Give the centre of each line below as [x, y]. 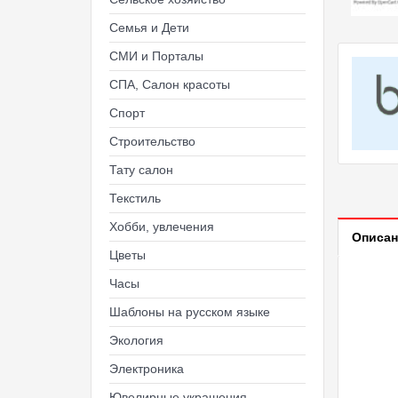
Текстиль [135, 198]
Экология [136, 340]
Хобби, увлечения [162, 227]
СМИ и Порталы [156, 56]
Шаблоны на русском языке [190, 312]
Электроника [147, 369]
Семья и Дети [149, 28]
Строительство [152, 141]
